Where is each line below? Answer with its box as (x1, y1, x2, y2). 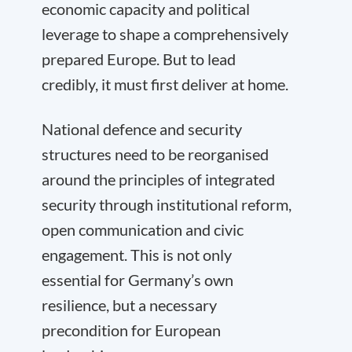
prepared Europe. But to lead (42, 49, 236, 68)
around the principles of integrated (42, 170, 275, 189)
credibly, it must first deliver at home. (42, 75, 288, 93)
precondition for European (42, 321, 221, 339)
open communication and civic (42, 220, 244, 239)
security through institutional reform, (42, 195, 291, 214)
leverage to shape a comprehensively (42, 24, 288, 43)
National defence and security (42, 119, 242, 138)
